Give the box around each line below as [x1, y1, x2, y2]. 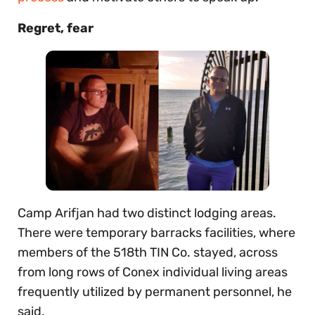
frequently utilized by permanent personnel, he [18, 283, 292, 300]
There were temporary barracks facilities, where [18, 224, 295, 240]
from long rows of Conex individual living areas [18, 264, 288, 280]
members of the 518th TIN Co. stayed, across [18, 244, 278, 260]
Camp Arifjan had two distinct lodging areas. [18, 205, 276, 221]
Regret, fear [18, 20, 94, 36]
